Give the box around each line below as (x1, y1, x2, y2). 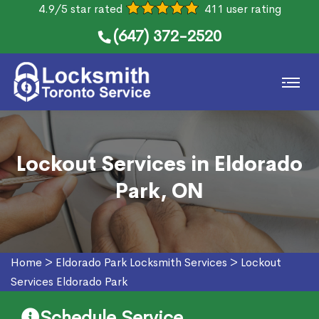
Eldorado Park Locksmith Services (56, 255, 227, 270)
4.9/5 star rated (38, 1, 122, 16)
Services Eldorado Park (11, 274, 127, 289)
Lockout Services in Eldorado (16, 152, 303, 177)
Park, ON (115, 179, 204, 204)
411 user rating (204, 1, 281, 16)
